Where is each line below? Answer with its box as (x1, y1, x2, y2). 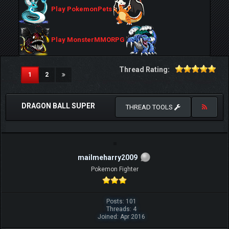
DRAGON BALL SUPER (21, 102, 95, 110)
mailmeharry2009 (77, 153, 138, 162)
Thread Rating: (119, 65, 170, 74)
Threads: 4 (106, 205, 136, 213)
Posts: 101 (106, 197, 136, 205)
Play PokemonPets (50, 5, 113, 13)
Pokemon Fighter (90, 165, 139, 173)
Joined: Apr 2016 (97, 213, 145, 220)
